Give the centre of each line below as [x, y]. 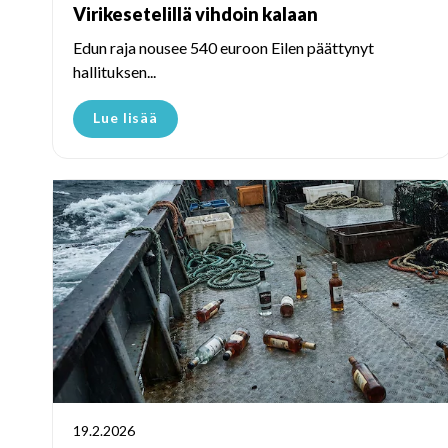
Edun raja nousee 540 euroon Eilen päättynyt [223, 47]
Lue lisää [126, 117]
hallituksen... [114, 71]
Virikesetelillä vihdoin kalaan [195, 13]
